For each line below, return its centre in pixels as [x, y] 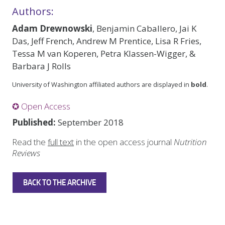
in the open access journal [124, 142]
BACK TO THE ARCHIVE [60, 182]
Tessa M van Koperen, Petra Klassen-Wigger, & [104, 53]
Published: [34, 122]
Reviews [26, 153]
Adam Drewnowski [52, 28]
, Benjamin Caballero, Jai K [144, 28]
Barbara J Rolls [41, 66]
